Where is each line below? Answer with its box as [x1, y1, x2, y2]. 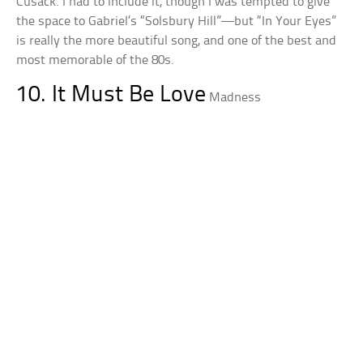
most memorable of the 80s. [16, 53, 175, 67]
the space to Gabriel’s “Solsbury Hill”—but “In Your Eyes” [16, 14, 337, 28]
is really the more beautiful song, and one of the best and [16, 33, 337, 48]
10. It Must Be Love [16, 83, 207, 107]
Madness [209, 90, 262, 105]
